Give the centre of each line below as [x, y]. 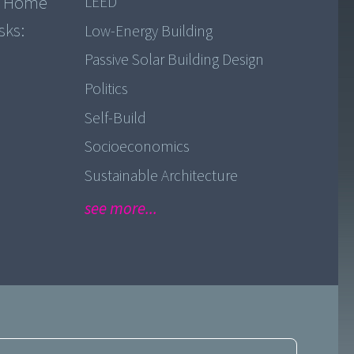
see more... [121, 209]
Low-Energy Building [148, 31]
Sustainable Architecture [161, 176]
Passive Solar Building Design [174, 60]
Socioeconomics [137, 147]
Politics [106, 89]
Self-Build [115, 118]
